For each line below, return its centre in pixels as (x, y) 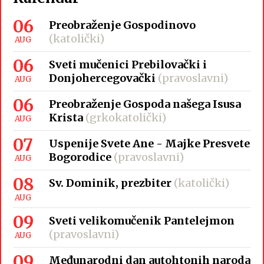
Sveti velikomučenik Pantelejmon (141, 221)
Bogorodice (80, 157)
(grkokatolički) (126, 118)
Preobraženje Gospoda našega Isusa (145, 104)
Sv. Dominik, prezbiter (110, 183)
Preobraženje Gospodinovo (122, 25)
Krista (66, 118)
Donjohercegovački (102, 78)
